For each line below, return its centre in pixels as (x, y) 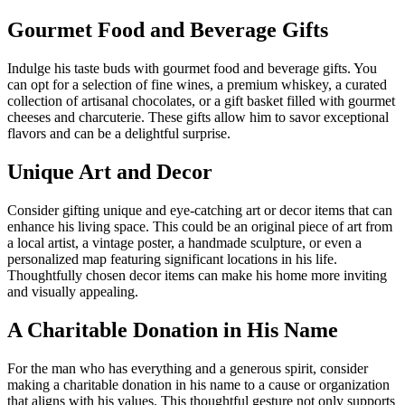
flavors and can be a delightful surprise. (119, 134)
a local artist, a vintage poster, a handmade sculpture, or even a (184, 243)
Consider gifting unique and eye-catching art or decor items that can (200, 211)
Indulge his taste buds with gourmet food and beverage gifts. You (192, 69)
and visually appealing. (73, 292)
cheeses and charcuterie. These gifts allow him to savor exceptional (198, 118)
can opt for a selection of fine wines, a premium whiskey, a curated (197, 85)
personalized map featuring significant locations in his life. (172, 259)
